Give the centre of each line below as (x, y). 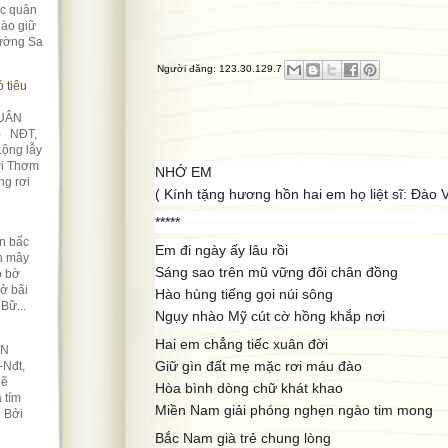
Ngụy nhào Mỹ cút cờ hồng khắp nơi (270, 316)
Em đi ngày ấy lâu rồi (221, 250)
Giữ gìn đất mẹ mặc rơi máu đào (258, 366)
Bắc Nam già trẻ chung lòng (243, 438)
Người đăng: (188, 69)
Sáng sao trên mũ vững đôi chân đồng (276, 272)
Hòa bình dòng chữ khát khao (249, 388)
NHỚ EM (183, 172)
